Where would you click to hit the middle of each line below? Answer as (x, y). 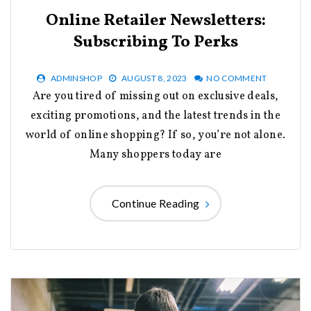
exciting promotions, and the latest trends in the (155, 116)
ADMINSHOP (77, 78)
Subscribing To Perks (155, 43)
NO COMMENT (237, 78)
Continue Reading (155, 203)
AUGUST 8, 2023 (154, 78)
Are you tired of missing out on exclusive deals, (36, 97)
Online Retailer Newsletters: (155, 21)
